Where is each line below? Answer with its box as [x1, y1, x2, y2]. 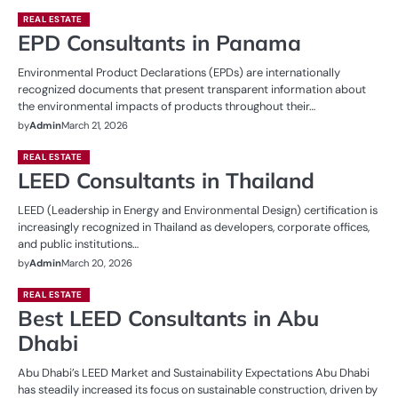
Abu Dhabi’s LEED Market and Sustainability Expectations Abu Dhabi [18, 365, 370, 380]
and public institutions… [18, 236, 139, 251]
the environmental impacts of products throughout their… [18, 99, 315, 114]
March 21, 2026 [61, 119, 128, 131]
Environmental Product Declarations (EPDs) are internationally [18, 65, 340, 80]
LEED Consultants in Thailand [18, 167, 314, 194]
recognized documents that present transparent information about [18, 82, 366, 97]
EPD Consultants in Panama [18, 29, 301, 56]
